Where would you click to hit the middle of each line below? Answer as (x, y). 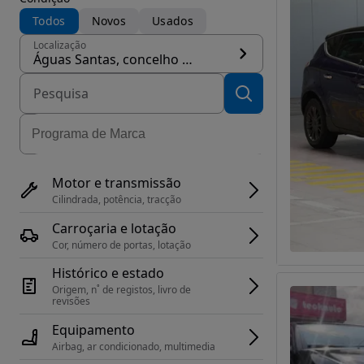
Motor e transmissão (117, 182)
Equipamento (93, 329)
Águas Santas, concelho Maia (187, 59)
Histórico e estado (108, 273)
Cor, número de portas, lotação (121, 245)
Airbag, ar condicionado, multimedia (134, 346)
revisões (71, 301)
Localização (60, 45)
